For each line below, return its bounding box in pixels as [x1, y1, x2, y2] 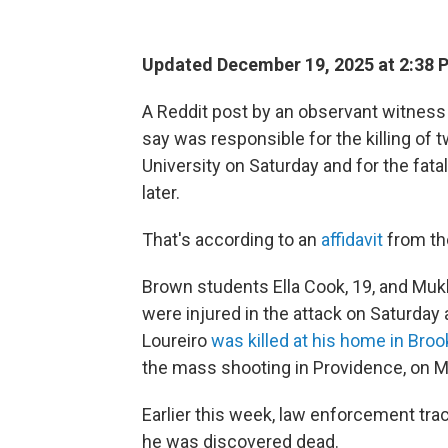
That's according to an [142, 229, 321, 250]
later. [142, 182, 180, 203]
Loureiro [142, 330, 211, 351]
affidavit [321, 229, 383, 250]
